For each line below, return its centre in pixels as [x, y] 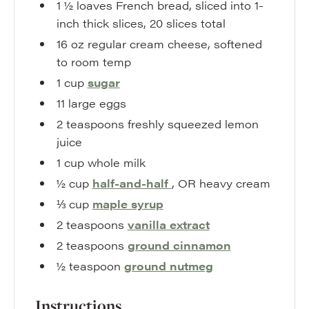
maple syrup [128, 204]
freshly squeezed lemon [193, 124]
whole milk [116, 162]
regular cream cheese [147, 44]
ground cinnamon [179, 245]
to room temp [93, 62]
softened [238, 44]
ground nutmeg [168, 266]
